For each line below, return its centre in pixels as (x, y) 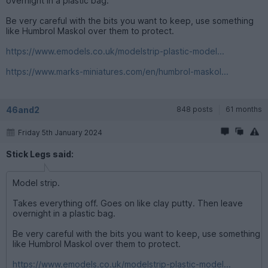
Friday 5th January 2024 (60, 133)
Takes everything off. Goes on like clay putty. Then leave (128, 203)
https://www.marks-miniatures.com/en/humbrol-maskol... (117, 72)
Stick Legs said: (40, 154)
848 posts (195, 109)
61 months (244, 109)
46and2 (23, 110)
